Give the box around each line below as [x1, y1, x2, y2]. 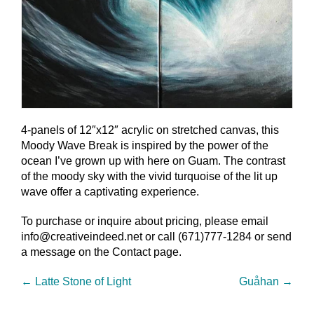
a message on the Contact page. [21, 245, 182, 258]
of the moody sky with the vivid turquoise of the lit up [21, 170, 278, 182]
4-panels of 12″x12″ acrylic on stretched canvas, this [21, 123, 279, 136]
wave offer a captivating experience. [21, 185, 199, 198]
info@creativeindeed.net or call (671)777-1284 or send [21, 230, 292, 243]
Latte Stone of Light [32, 275, 131, 287]
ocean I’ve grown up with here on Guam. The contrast [21, 154, 285, 167]
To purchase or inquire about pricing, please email [21, 214, 268, 227]
